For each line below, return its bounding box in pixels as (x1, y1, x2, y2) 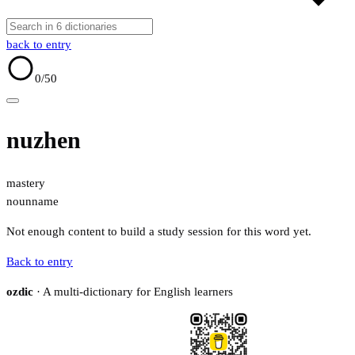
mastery (6, 177, 45, 190)
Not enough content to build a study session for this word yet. (6, 225, 311, 239)
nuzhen (6, 127, 81, 154)
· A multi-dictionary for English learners (33, 285, 233, 299)
